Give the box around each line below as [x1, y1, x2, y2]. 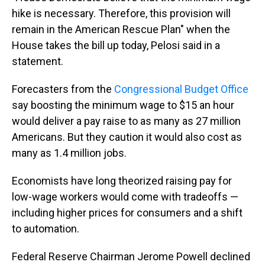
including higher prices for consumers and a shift [12, 206, 243, 219]
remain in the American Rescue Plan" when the [12, 23, 230, 35]
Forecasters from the [12, 83, 114, 95]
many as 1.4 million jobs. [12, 147, 127, 159]
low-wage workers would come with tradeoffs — [12, 190, 238, 203]
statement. [12, 55, 63, 67]
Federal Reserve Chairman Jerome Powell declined [12, 250, 250, 263]
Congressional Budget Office [114, 83, 248, 95]
